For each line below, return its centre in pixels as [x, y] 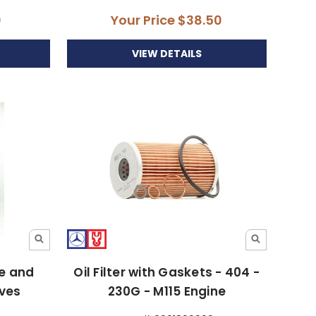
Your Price [145, 20]
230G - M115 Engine [167, 291]
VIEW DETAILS [166, 53]
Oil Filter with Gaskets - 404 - [167, 272]
